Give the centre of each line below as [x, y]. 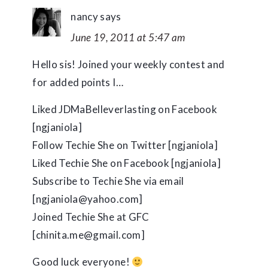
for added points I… [78, 82]
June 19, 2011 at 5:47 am [128, 37]
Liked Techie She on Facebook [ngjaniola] [127, 163]
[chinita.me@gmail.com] [89, 235]
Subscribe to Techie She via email [108, 181]
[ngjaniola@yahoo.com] [88, 199]
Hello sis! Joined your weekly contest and [129, 64]
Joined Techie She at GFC [91, 217]
